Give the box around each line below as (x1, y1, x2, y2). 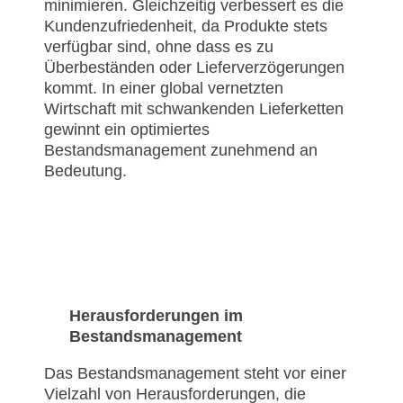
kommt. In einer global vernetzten (44, 79, 283, 98)
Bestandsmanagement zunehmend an (44, 141, 318, 160)
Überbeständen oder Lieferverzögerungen (44, 58, 345, 77)
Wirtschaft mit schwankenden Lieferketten (44, 100, 344, 119)
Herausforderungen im (69, 307, 243, 326)
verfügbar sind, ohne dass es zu (44, 38, 273, 57)
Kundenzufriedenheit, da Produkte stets (44, 17, 327, 36)
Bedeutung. (44, 162, 127, 181)
